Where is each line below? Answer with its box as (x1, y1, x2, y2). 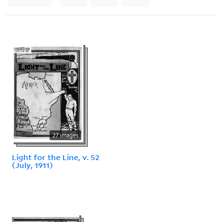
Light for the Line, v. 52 (12, 152, 100, 162)
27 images (53, 131, 78, 139)
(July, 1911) (12, 160, 53, 170)
